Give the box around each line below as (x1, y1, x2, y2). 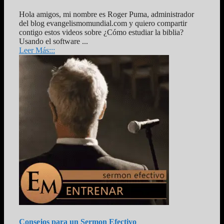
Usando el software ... (19, 36, 88, 45)
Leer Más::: (19, 45, 55, 54)
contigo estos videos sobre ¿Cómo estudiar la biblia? (19, 27, 183, 36)
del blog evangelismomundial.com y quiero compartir (19, 18, 187, 27)
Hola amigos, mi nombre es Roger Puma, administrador (19, 9, 194, 18)
